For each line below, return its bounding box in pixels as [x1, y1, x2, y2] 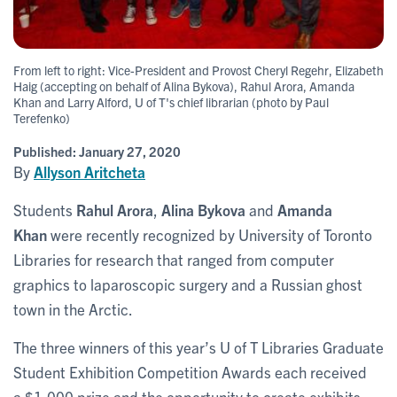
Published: [13, 142, 79, 160]
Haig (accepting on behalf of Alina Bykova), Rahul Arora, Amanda [13, 77, 354, 94]
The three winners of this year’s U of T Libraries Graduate [13, 337, 384, 356]
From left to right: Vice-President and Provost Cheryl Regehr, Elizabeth [13, 61, 384, 78]
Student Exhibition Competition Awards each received [13, 362, 367, 381]
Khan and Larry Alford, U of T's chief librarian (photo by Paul [13, 93, 329, 110]
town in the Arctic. [13, 299, 133, 318]
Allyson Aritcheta [34, 161, 145, 181]
